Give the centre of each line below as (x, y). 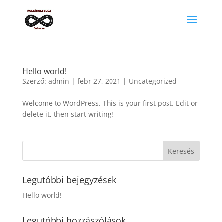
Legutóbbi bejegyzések (69, 180)
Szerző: (35, 81)
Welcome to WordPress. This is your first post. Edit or (110, 103)
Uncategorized (153, 81)
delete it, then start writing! (68, 114)
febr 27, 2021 (99, 81)
